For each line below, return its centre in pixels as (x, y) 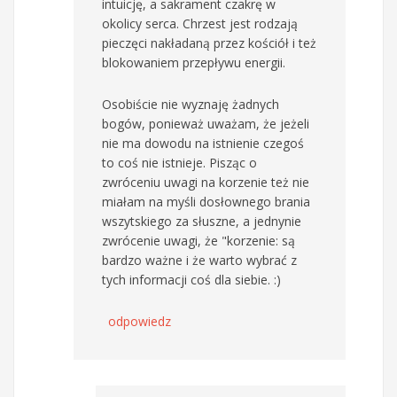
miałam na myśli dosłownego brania (206, 201)
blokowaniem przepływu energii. (194, 62)
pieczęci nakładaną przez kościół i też (209, 43)
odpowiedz (140, 321)
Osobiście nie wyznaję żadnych (191, 104)
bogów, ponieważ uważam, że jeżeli (206, 123)
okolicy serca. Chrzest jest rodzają (200, 23)
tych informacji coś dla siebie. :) (191, 279)
